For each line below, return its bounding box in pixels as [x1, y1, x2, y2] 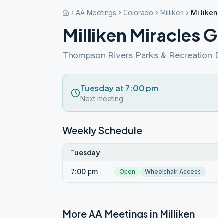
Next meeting [80, 94, 123, 103]
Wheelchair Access [145, 168, 201, 175]
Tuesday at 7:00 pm [80, 83, 158, 93]
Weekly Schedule [62, 124, 142, 136]
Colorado [123, 8, 153, 17]
